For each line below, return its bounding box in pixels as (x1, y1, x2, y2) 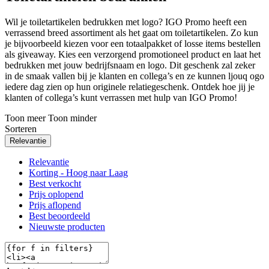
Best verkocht (29, 178, 81, 189)
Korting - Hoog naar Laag (29, 167, 128, 178)
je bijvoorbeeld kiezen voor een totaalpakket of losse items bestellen (5, 38, 261, 49)
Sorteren (5, 123, 37, 134)
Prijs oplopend (29, 189, 83, 199)
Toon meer (5, 112, 46, 123)
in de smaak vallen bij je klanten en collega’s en (5, 70, 187, 81)
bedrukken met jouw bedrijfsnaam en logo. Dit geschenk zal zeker (5, 59, 255, 70)
